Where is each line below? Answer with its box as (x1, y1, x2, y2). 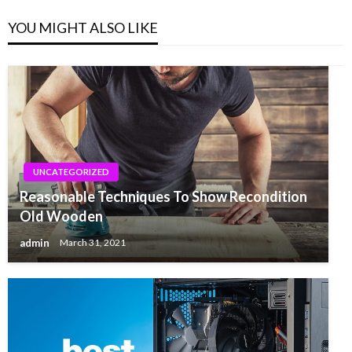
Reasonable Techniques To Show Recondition (20, 187, 307, 205)
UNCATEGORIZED (33, 166, 109, 177)
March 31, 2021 (60, 236, 126, 249)
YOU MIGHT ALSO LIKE (8, 18, 158, 36)
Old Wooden (20, 207, 103, 225)
